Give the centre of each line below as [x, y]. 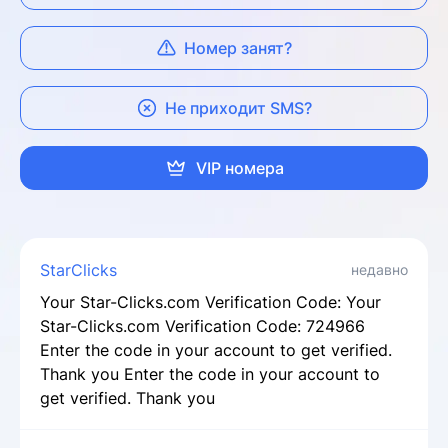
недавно [379, 269]
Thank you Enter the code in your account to [210, 374]
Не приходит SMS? [238, 108]
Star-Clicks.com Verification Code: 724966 [202, 326]
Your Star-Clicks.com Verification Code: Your [210, 302]
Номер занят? [238, 48]
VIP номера [240, 168]
